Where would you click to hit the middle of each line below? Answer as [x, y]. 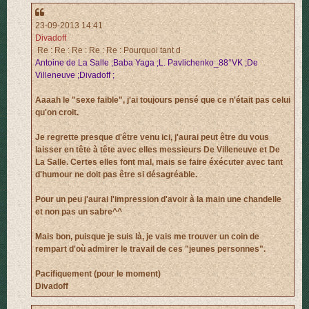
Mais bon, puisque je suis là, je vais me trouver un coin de [147, 237]
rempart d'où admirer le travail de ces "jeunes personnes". [150, 249]
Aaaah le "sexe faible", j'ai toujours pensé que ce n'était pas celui [163, 100]
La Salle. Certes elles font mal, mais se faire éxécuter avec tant [159, 162]
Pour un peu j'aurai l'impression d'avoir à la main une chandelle [158, 200]
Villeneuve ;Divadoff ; [75, 76]
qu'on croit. [57, 113]
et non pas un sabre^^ [79, 212]
